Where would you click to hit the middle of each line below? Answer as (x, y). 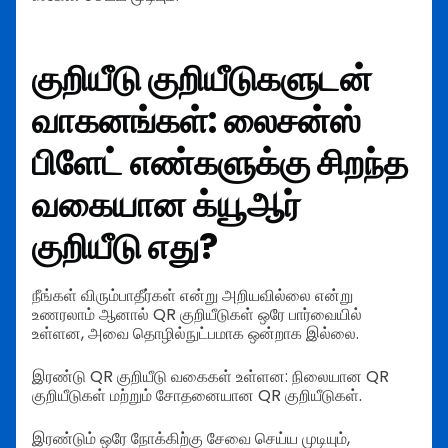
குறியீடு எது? (125, 247)
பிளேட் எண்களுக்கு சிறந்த (220, 163)
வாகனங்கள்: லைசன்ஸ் (196, 121)
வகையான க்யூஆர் (166, 205)
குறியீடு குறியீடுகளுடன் (202, 79)
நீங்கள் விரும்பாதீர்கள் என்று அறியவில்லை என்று (192, 295)
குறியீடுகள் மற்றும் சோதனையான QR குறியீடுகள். (197, 395)
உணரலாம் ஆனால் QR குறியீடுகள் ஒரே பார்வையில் (197, 314)
